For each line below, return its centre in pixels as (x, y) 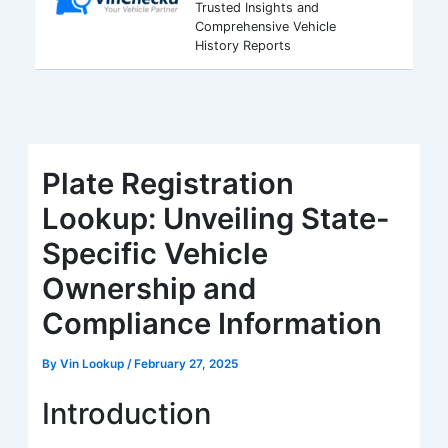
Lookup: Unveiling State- (216, 218)
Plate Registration (168, 183)
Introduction (127, 413)
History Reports (242, 45)
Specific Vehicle (155, 253)
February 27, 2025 (186, 363)
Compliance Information (212, 323)
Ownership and (149, 288)
